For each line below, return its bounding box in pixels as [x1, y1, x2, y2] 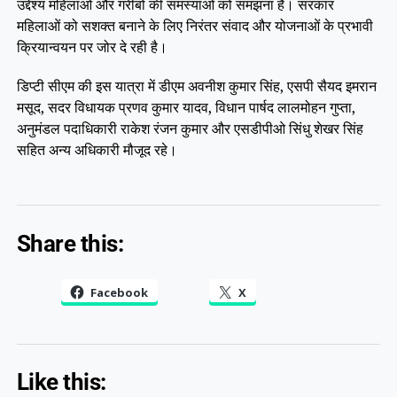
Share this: [16, 230, 124, 257]
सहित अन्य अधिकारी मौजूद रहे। [16, 139, 177, 160]
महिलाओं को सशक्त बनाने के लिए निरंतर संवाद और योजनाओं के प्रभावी [16, 15, 373, 35]
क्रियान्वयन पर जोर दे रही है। [16, 36, 167, 57]
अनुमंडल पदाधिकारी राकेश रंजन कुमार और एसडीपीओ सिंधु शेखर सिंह [16, 118, 363, 138]
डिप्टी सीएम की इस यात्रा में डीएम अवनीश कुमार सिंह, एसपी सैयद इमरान [16, 75, 377, 96]
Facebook [90, 284, 148, 300]
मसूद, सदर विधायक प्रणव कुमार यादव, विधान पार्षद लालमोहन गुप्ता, [16, 97, 355, 117]
